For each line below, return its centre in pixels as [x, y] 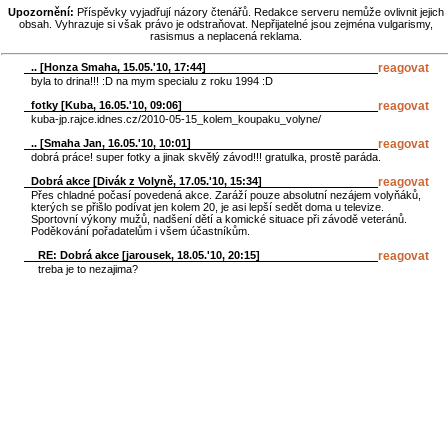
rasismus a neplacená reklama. [226, 36]
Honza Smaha [80, 66]
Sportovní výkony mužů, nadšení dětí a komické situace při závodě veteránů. [218, 218]
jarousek [148, 254]
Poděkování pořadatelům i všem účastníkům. [140, 230]
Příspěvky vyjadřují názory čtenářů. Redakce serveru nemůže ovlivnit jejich [259, 12]
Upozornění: [41, 12]
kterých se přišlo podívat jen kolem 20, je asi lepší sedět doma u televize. [207, 206]
